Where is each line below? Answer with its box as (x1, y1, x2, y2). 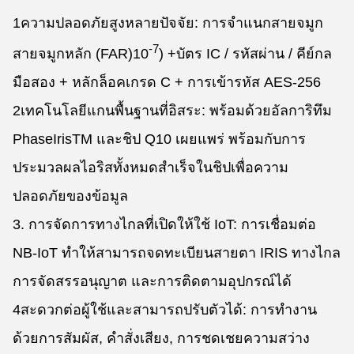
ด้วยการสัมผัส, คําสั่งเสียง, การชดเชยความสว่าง (13, 330, 310, 346)
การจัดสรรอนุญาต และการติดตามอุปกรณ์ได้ (13, 273, 292, 289)
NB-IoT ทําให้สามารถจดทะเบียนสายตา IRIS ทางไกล (13, 245, 341, 261)
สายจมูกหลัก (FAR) (13, 46, 133, 62)
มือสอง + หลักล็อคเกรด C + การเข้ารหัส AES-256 (13, 74, 321, 90)
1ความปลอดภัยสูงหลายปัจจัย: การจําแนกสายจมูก (13, 15, 323, 31)
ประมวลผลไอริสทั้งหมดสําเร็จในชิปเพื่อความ (13, 160, 288, 175)
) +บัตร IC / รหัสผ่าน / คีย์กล (159, 46, 332, 62)
